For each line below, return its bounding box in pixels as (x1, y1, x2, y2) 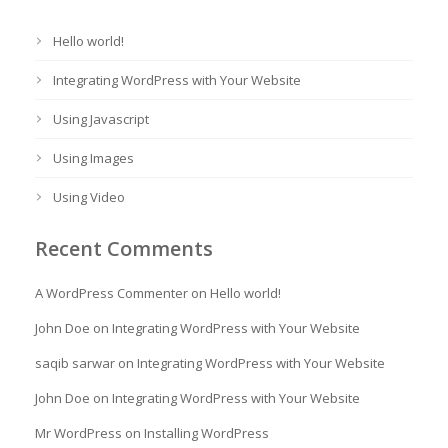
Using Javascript (53, 110, 149, 128)
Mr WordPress (35, 424, 122, 442)
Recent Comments (35, 235, 213, 262)
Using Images (53, 149, 134, 167)
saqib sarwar (35, 354, 115, 372)
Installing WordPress (144, 424, 269, 442)
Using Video (53, 188, 125, 206)
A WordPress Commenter (35, 284, 188, 302)
